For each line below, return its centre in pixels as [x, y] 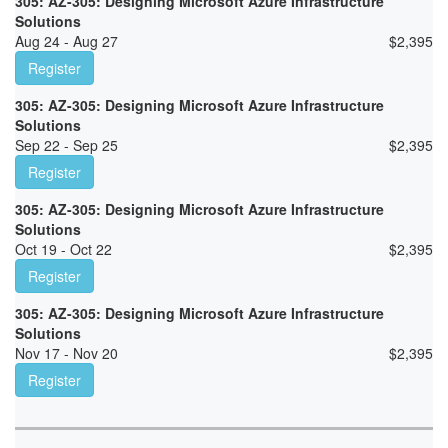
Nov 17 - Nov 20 [66, 353]
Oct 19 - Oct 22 [63, 249]
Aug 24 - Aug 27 [66, 41]
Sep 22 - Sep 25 [66, 145]
